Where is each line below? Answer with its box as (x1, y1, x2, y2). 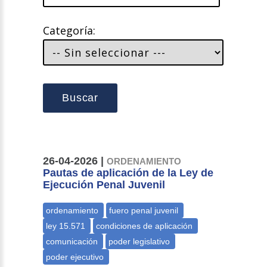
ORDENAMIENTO (107, 156, 182, 167)
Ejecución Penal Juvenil (43, 179, 166, 191)
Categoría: (43, 23, 96, 38)
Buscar (62, 92, 98, 104)
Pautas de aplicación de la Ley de (43, 167, 214, 179)
